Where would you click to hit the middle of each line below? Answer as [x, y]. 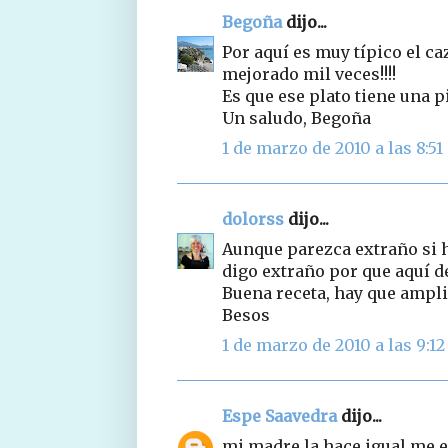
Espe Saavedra [279, 415]
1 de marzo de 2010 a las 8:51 [332, 147]
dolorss [253, 218]
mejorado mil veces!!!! [309, 73]
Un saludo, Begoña [296, 117]
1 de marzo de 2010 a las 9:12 [333, 344]
